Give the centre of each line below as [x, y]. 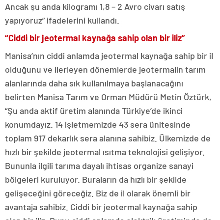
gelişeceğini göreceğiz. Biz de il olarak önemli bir [98, 193]
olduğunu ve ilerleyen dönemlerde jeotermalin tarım [105, 69]
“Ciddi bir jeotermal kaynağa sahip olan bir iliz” [95, 38]
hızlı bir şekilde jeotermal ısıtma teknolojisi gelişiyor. [105, 151]
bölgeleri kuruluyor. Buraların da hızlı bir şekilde [96, 179]
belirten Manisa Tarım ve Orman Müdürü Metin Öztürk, [108, 96]
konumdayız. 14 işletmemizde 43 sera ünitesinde [98, 124]
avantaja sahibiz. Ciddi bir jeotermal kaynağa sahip [101, 206]
